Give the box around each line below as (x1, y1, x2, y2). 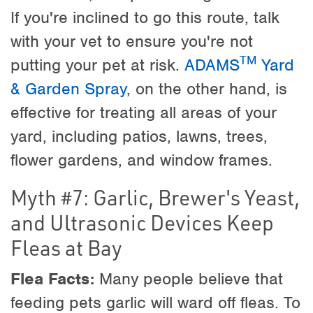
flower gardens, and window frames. (10, 149, 272, 170)
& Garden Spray (10, 78, 126, 99)
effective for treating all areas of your (10, 101, 277, 123)
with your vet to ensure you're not (10, 30, 253, 52)
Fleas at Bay (10, 233, 122, 261)
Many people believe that (94, 268, 283, 289)
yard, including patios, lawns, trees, (10, 125, 268, 147)
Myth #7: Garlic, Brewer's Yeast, (10, 182, 300, 211)
